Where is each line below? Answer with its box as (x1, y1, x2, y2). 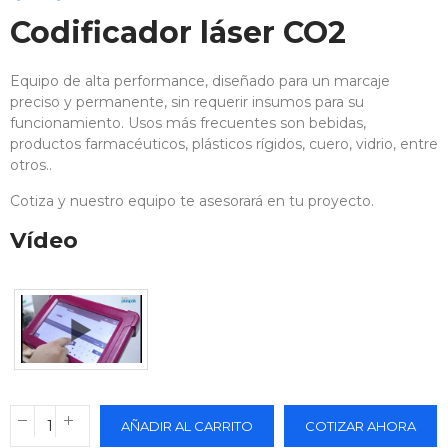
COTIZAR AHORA (305, 417, 416, 434)
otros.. (10, 155, 52, 174)
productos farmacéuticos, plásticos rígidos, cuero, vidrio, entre (10, 134, 438, 153)
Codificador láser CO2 (10, 13, 346, 51)
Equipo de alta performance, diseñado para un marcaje (10, 71, 390, 90)
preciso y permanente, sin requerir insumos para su (10, 92, 364, 111)
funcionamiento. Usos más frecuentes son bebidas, (10, 113, 366, 132)
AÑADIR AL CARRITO (121, 417, 253, 434)
